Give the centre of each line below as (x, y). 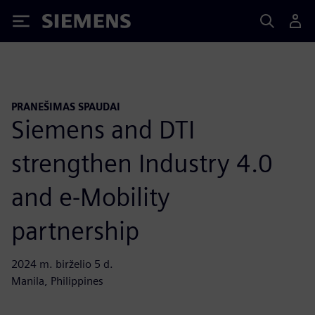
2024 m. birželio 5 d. (62, 264)
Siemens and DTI (103, 129)
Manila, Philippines (57, 281)
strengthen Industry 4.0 (142, 163)
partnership (75, 230)
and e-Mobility (91, 197)
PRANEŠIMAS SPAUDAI (66, 107)
